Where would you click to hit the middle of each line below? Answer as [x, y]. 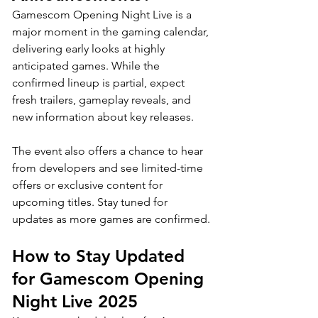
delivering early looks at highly [90, 48]
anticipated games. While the [87, 65]
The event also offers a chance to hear [109, 150]
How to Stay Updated [101, 256]
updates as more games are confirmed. [111, 219]
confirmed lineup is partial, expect [100, 82]
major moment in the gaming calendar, [112, 31]
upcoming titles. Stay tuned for [91, 202]
